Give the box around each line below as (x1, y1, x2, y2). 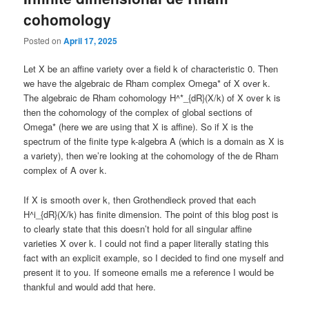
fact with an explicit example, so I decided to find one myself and (23, 250, 284, 264)
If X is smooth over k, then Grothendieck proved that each (23, 192, 257, 206)
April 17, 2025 (63, 34, 118, 48)
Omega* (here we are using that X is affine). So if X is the (23, 120, 254, 134)
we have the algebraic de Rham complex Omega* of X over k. (23, 77, 271, 90)
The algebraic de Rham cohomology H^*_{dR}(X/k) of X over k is (23, 91, 281, 105)
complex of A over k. (23, 163, 108, 177)
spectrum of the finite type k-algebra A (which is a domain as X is (23, 134, 285, 148)
